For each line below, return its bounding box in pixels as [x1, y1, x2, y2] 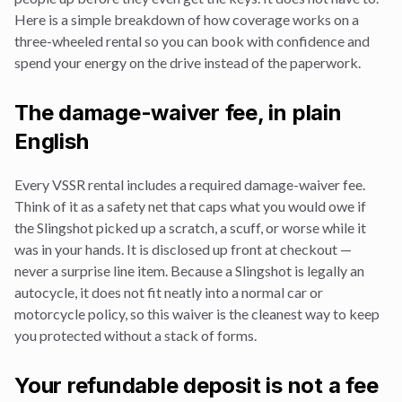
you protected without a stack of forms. [14, 327, 257, 344]
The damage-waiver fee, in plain [14, 100, 342, 126]
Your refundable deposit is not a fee [14, 372, 379, 398]
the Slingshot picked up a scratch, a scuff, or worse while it [14, 219, 366, 236]
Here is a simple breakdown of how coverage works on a [14, 11, 359, 28]
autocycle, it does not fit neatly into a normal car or [14, 284, 323, 301]
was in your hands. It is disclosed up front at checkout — [14, 240, 352, 258]
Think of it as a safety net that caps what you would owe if [14, 197, 366, 214]
